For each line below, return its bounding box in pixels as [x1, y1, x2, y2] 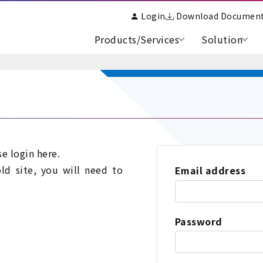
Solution [201, 32, 242, 46]
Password [174, 214, 222, 228]
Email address [174, 163, 245, 178]
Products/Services [94, 32, 179, 46]
